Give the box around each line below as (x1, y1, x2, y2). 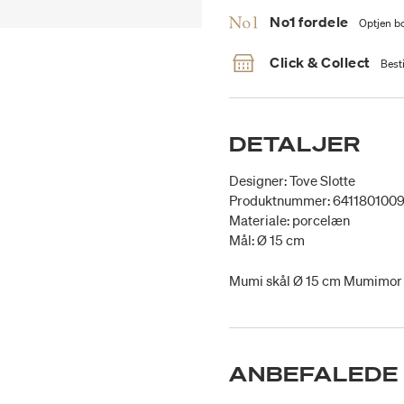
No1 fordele (270, 13, 349, 32)
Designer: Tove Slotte (229, 171, 355, 190)
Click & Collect (270, 53, 371, 72)
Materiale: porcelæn (229, 211, 350, 230)
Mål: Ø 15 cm (229, 231, 305, 250)
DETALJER (229, 131, 361, 158)
